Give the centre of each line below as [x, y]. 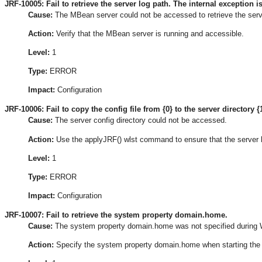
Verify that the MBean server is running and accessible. [149, 34]
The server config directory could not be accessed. [140, 120]
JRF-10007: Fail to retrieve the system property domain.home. [116, 215]
